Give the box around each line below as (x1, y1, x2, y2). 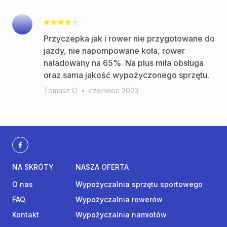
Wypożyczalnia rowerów (75, 195, 163, 204)
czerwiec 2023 (89, 86, 138, 95)
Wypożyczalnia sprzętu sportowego (75, 180, 203, 188)
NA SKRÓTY (12, 163, 54, 171)
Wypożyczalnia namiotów (75, 210, 167, 219)
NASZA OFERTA (75, 163, 129, 171)
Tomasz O (44, 86, 78, 95)
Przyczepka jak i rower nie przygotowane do (44, 33, 215, 44)
